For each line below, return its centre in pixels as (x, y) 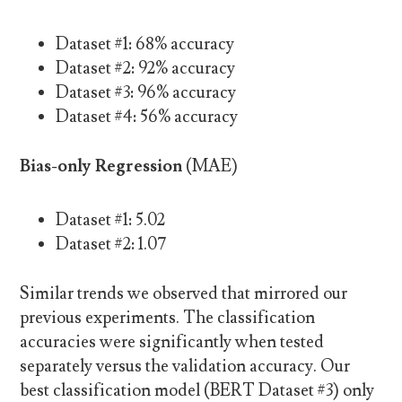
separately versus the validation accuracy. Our (185, 367)
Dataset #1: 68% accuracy (145, 44)
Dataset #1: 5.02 (111, 219)
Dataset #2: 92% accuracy (146, 68)
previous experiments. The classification (168, 318)
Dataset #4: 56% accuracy (147, 116)
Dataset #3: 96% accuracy (146, 92)
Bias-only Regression (101, 166)
